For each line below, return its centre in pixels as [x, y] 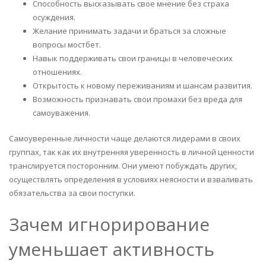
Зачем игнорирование [109, 224]
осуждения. [54, 17]
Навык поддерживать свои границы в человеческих [133, 58]
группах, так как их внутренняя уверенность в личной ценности [132, 152]
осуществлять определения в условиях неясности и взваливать [131, 179]
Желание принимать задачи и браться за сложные [129, 31]
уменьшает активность [112, 249]
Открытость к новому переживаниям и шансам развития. [142, 85]
